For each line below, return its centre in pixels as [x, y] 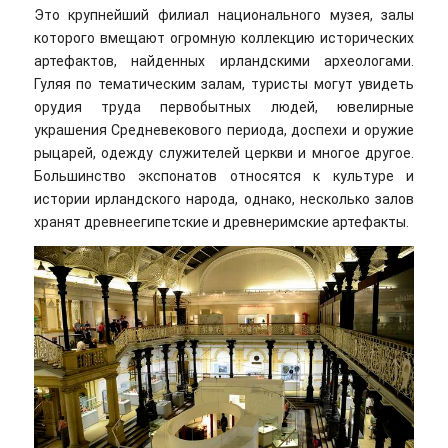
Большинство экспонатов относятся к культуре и [224, 175]
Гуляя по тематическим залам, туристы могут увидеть [224, 83]
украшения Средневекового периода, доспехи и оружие [224, 129]
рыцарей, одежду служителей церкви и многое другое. [224, 152]
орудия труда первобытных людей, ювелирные [224, 106]
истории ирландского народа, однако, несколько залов [224, 198]
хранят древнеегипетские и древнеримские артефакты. [221, 221]
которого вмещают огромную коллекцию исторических [224, 37]
